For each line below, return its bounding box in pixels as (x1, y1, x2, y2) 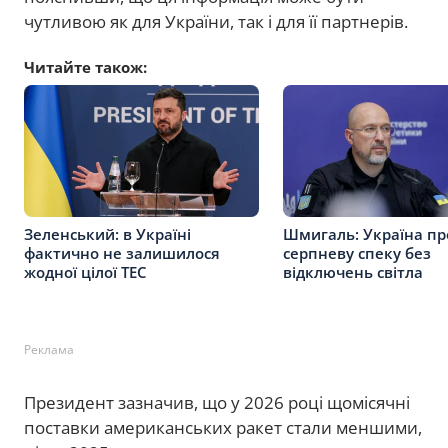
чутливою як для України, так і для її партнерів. (24, 10, 408, 34)
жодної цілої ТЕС (24, 261, 147, 282)
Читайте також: (24, 57, 147, 78)
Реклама (24, 341, 74, 359)
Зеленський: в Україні (24, 223, 191, 244)
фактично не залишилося (24, 242, 220, 263)
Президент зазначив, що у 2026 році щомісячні (24, 391, 410, 415)
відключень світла (283, 261, 423, 282)
